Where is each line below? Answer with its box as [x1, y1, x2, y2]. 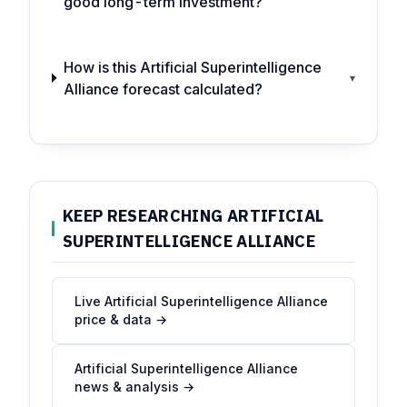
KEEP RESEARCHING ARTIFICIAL [62, 204, 324, 226]
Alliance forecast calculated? [63, 79, 263, 98]
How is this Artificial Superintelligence [63, 57, 322, 76]
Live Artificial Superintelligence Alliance [74, 293, 328, 309]
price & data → [74, 311, 167, 327]
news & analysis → [74, 378, 194, 394]
